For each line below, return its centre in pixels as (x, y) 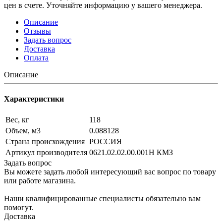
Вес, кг (17, 120)
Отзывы (37, 31)
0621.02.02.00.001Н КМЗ (131, 153)
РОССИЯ (106, 142)
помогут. (19, 208)
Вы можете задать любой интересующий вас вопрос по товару (110, 172)
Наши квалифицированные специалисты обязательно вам (102, 199)
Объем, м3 (23, 131)
